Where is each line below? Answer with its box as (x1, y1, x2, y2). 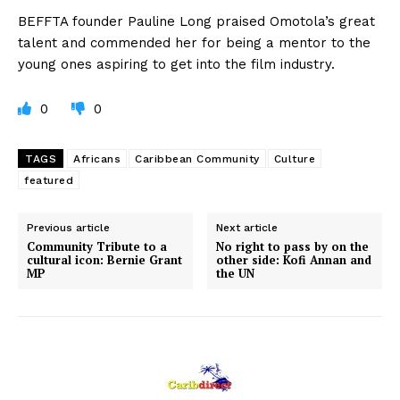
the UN (216, 264, 255, 281)
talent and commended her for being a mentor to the (18, 34, 371, 51)
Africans (73, 152, 121, 165)
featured (24, 173, 73, 187)
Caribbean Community (135, 152, 260, 165)
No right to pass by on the (216, 237, 370, 254)
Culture (273, 152, 315, 165)
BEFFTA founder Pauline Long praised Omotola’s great (18, 12, 375, 29)
